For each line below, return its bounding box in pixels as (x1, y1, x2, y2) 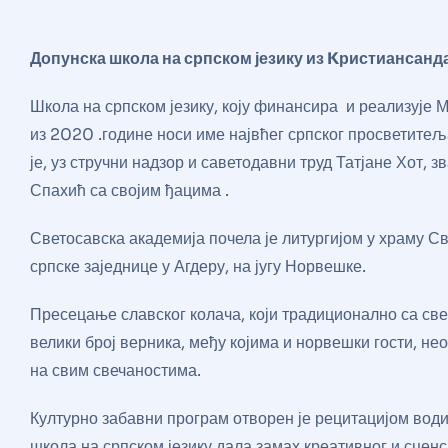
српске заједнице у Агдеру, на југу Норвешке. (30, 256, 366, 278)
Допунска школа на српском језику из (30, 48, 327, 70)
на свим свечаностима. (30, 360, 201, 382)
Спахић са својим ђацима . (30, 180, 229, 202)
